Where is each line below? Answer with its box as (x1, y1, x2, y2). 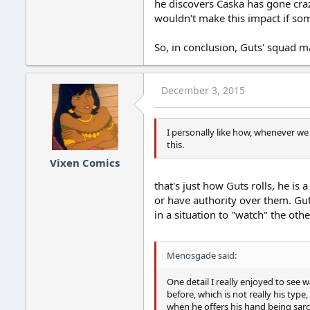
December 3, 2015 (161, 84, 245, 98)
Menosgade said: (167, 249, 237, 262)
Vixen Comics (50, 155, 120, 170)
